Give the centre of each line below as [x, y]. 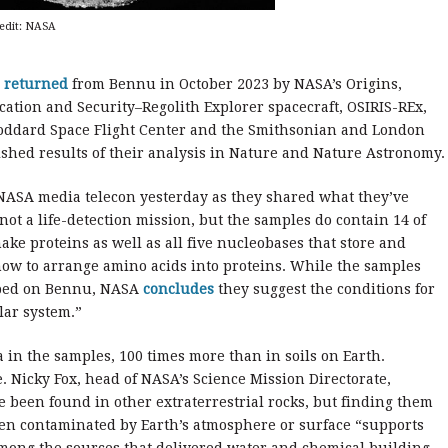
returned [36, 84]
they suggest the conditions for [324, 289]
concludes [178, 289]
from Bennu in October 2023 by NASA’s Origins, [235, 84]
